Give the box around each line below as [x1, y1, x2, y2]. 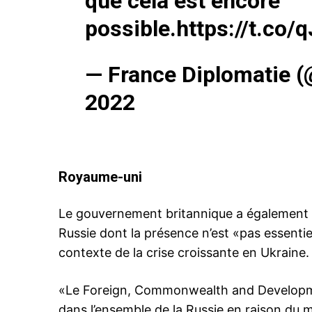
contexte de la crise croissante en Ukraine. [58, 245, 309, 260]
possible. [84, 15, 176, 42]
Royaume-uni [58, 169, 142, 186]
